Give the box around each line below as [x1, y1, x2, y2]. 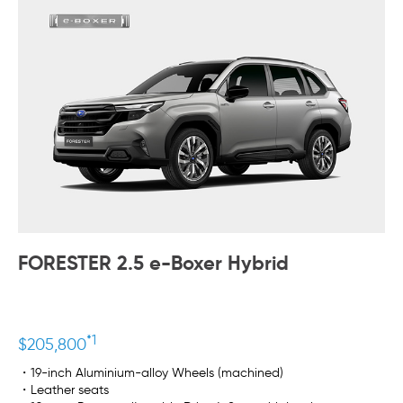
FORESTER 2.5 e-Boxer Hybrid [18, 250, 289, 275]
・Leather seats [18, 381, 109, 398]
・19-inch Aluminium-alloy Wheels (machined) [18, 364, 283, 381]
